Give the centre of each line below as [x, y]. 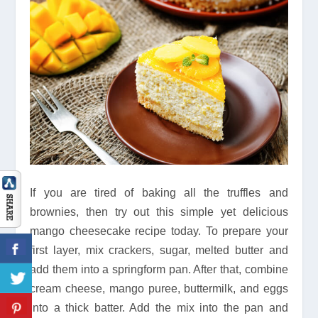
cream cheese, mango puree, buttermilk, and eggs [159, 288]
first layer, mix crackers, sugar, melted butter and [159, 250]
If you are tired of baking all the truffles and [159, 192]
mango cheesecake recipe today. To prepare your [159, 231]
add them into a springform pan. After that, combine [159, 269]
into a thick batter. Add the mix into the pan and [159, 307]
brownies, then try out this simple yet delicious [159, 212]
